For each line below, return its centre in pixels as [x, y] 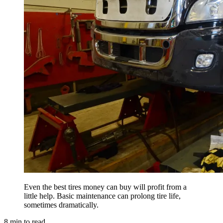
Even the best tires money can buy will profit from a [105, 187]
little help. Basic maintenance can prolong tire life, [102, 196]
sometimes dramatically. [61, 205]
